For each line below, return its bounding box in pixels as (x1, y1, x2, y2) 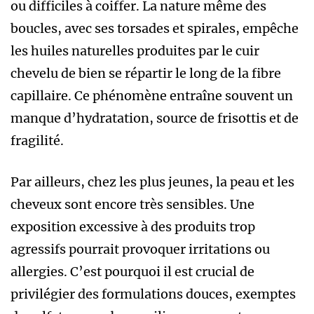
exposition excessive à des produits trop (11, 218, 255, 235)
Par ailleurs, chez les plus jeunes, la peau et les (11, 173, 294, 190)
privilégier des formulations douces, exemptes (11, 285, 296, 302)
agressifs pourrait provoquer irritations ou (11, 240, 270, 257)
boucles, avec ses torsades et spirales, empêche (11, 20, 299, 36)
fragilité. (11, 132, 64, 149)
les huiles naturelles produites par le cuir (11, 42, 259, 59)
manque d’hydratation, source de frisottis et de (11, 109, 299, 126)
